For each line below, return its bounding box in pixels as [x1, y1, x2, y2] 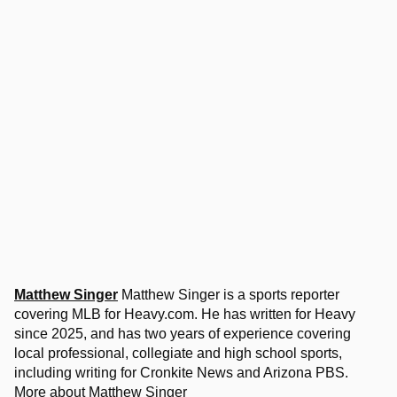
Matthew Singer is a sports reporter [118, 286, 339, 302]
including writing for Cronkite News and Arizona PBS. [14, 364, 348, 380]
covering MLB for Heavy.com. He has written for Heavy [14, 306, 355, 322]
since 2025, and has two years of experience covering [14, 325, 351, 341]
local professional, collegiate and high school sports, [14, 345, 342, 361]
